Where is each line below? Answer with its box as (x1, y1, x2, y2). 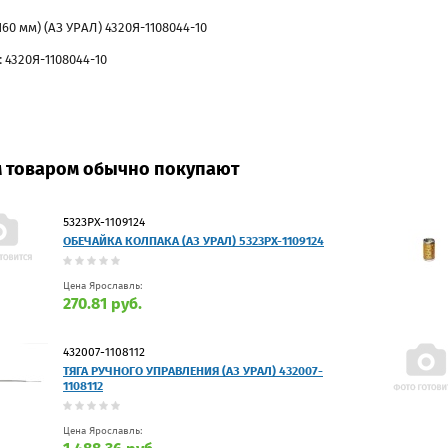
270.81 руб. (63, 293, 142, 313)
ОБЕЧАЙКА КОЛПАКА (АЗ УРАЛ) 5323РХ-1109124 (63, 233, 324, 248)
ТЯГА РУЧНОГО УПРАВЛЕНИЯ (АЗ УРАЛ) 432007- (63, 363, 323, 378)
